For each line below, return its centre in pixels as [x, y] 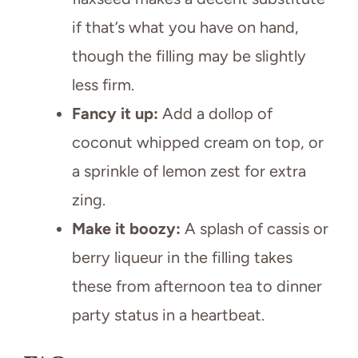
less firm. [103, 84]
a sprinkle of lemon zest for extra [189, 171]
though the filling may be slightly [189, 56]
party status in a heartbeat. [168, 314]
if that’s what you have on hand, [185, 27]
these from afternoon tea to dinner [197, 286]
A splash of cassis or [255, 228]
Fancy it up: [115, 113]
